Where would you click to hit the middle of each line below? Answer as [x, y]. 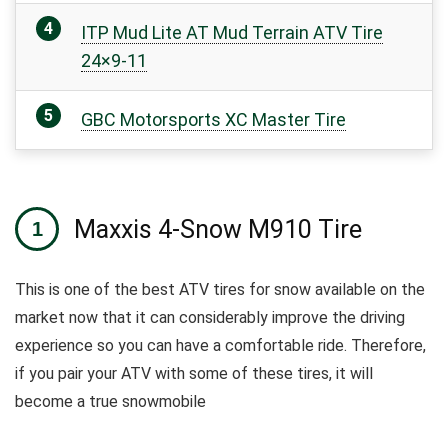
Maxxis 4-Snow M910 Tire [218, 229]
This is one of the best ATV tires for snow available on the [220, 289]
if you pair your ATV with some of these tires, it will [194, 373]
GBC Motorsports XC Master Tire [213, 119]
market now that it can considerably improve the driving [210, 317]
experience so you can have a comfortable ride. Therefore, [220, 345]
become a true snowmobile [110, 401]
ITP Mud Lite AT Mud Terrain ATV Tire [232, 32]
